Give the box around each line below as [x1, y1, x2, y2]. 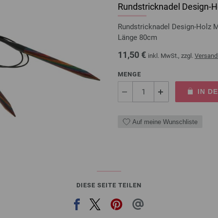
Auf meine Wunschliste [132, 118, 198, 126]
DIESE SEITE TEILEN [76, 182, 142, 189]
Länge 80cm [118, 33, 157, 42]
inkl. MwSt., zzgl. [148, 52, 195, 60]
